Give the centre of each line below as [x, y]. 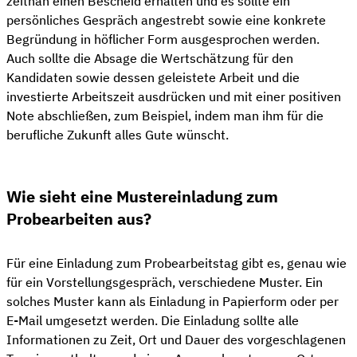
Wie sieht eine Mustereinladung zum [142, 197]
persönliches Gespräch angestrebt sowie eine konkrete [166, 20]
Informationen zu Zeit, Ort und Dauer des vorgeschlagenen [176, 339]
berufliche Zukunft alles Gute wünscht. [118, 134]
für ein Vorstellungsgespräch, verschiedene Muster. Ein [165, 282]
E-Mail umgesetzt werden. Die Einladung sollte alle [153, 320]
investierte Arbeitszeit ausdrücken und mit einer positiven [174, 96]
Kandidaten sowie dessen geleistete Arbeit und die [153, 77]
